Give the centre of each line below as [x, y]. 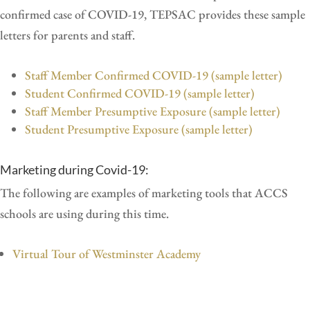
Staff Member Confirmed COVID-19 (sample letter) [154, 75]
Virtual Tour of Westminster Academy [107, 253]
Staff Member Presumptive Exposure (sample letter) [153, 111]
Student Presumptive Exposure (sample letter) [140, 129]
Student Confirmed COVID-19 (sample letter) [140, 93]
